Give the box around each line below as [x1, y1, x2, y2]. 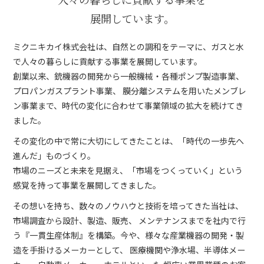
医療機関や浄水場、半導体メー [128, 244, 246, 256]
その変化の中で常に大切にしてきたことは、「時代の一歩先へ [13, 135, 245, 147]
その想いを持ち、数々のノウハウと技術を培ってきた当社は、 [13, 200, 244, 212]
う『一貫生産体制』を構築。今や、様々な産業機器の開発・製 [13, 229, 245, 242]
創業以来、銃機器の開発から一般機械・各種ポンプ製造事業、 [13, 70, 245, 82]
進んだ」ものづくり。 [13, 150, 96, 162]
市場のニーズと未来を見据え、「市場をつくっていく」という [13, 164, 243, 177]
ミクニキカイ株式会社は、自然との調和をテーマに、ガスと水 [13, 41, 245, 53]
